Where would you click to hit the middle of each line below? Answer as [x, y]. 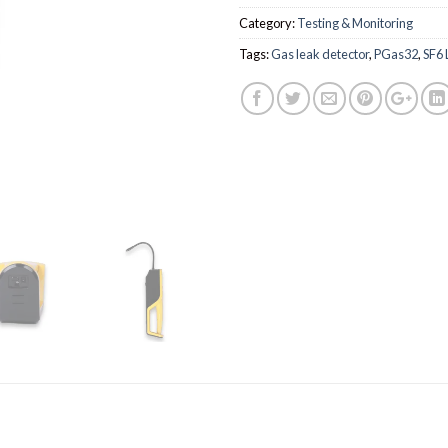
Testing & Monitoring [355, 23]
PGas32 [396, 54]
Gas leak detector [320, 54]
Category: [268, 23]
